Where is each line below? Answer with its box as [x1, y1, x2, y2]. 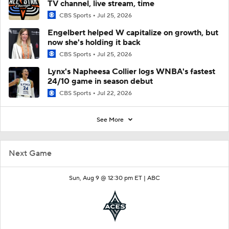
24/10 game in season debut [48, 76, 153, 87]
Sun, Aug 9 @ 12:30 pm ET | [69, 174, 147, 182]
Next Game [9, 148, 52, 158]
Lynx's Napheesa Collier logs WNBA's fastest [48, 66, 215, 77]
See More [97, 116, 125, 124]
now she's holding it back [48, 37, 141, 48]
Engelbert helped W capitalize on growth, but [48, 28, 218, 38]
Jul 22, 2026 [97, 89, 132, 98]
